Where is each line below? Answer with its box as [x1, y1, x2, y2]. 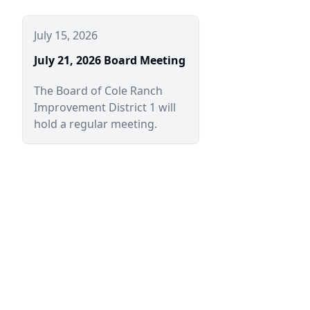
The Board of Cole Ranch [34, 83, 163, 98]
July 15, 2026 [34, 28, 98, 43]
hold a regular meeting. [34, 116, 157, 131]
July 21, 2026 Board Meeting [34, 53, 185, 68]
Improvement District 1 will [34, 100, 176, 115]
